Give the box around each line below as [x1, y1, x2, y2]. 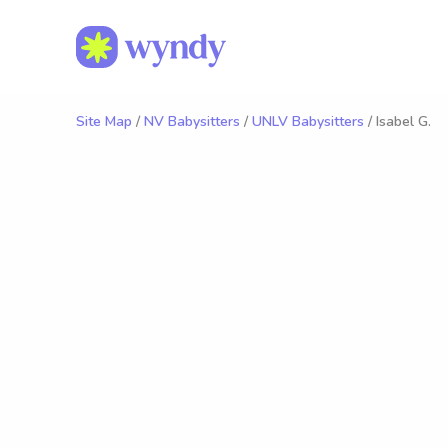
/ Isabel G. [364, 112, 431, 131]
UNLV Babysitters [252, 112, 364, 131]
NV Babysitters [144, 112, 240, 131]
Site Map [76, 112, 132, 131]
